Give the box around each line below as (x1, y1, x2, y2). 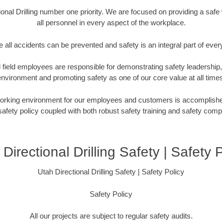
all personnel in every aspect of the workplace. (36, 18, 186, 27)
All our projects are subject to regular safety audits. (29, 212, 193, 221)
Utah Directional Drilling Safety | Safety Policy (38, 167, 184, 176)
